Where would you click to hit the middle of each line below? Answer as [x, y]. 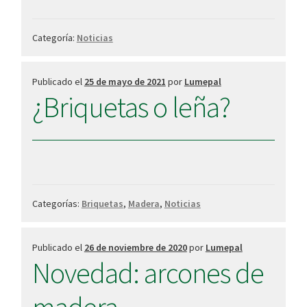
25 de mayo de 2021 [125, 82]
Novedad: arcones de [148, 273]
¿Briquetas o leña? [131, 107]
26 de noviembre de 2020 [135, 248]
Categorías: [57, 204]
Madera [144, 204]
